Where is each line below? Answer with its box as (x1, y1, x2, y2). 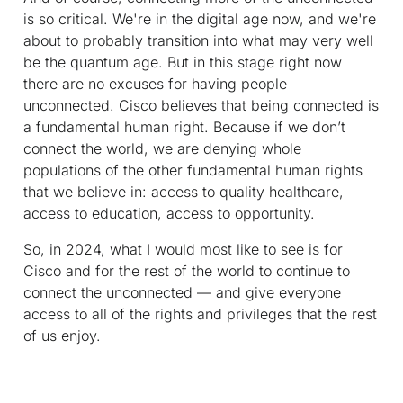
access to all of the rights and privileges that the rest (23, 304, 377, 323)
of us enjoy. (23, 326, 101, 345)
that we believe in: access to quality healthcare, (23, 182, 344, 201)
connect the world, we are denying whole (23, 139, 301, 157)
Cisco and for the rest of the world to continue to (23, 261, 350, 280)
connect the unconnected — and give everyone (23, 282, 341, 301)
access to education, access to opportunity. (23, 203, 319, 222)
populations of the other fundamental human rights (23, 160, 363, 179)
